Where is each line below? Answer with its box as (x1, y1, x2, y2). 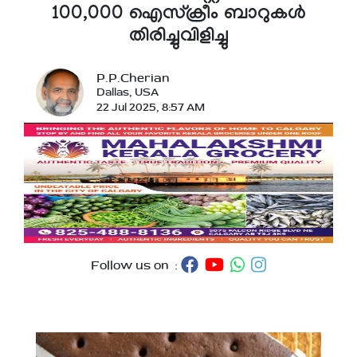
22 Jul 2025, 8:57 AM (96, 102, 205, 113)
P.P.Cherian (96, 72, 170, 84)
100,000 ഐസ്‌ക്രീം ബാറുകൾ (51, 4, 306, 27)
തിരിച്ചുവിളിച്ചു (128, 26, 229, 49)
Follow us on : (91, 259, 182, 272)
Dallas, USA (96, 87, 159, 99)
